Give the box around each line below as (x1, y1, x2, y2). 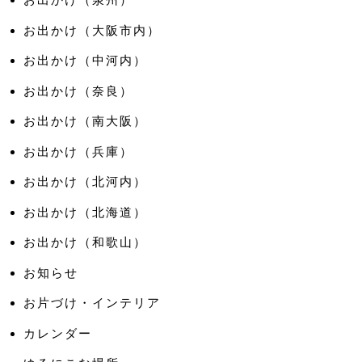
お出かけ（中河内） (23, 53, 147, 68)
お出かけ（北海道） (23, 204, 147, 219)
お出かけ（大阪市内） (23, 23, 161, 37)
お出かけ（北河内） (23, 175, 147, 189)
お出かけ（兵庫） (23, 144, 133, 158)
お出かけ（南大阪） (23, 114, 147, 128)
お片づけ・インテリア (23, 296, 161, 310)
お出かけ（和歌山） (23, 235, 147, 250)
